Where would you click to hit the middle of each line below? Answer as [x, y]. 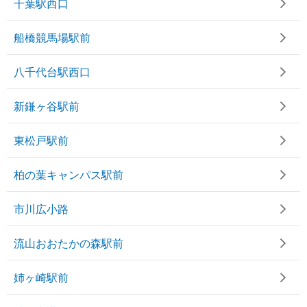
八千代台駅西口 [52, 71]
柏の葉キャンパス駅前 [69, 174]
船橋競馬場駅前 [52, 37]
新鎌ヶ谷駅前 [47, 106]
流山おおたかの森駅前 [69, 243]
